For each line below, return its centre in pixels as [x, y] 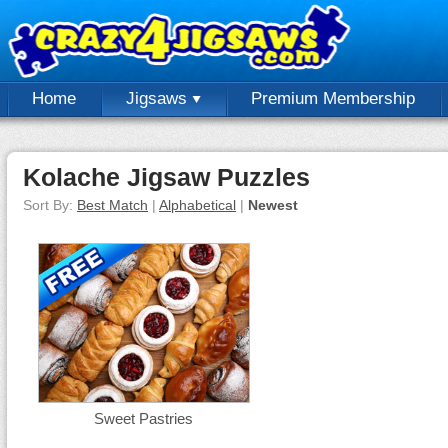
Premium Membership [333, 98]
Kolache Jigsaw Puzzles [166, 177]
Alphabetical [197, 205]
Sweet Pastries [143, 418]
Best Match [112, 205]
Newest [273, 205]
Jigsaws [159, 98]
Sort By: [50, 205]
